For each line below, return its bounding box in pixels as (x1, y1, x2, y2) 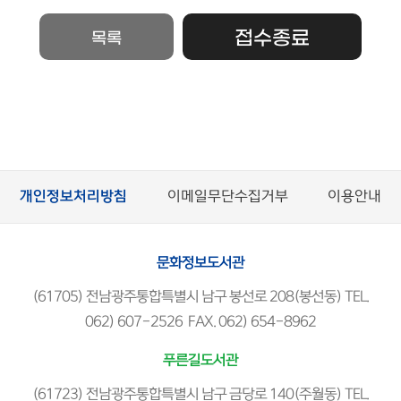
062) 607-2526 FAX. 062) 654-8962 (85, 314, 316, 329)
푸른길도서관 (163, 353, 238, 368)
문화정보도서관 (157, 255, 244, 270)
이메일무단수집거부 (166, 189, 288, 204)
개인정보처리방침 (20, 189, 128, 204)
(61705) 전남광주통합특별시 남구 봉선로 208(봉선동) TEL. (32, 289, 369, 304)
